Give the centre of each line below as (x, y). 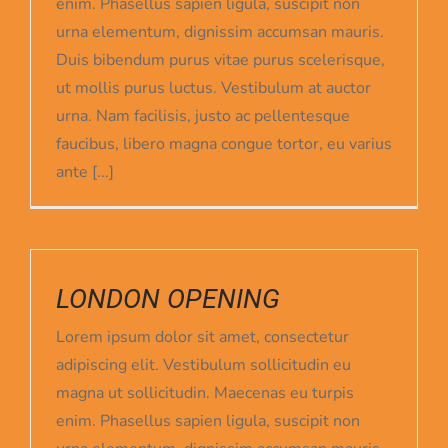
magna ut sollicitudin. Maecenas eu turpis (205, 393)
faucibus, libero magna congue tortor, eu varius (224, 144)
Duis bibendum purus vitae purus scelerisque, (220, 60)
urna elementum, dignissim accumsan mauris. (220, 32)
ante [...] (85, 172)
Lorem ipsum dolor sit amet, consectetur (202, 337)
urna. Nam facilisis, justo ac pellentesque (203, 116)
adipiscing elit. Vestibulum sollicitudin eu (203, 365)
